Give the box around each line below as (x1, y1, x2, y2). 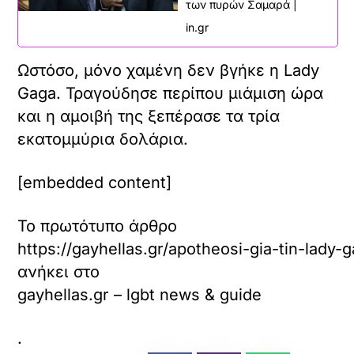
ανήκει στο (17, 262, 100, 281)
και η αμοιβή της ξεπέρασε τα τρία (17, 106, 281, 126)
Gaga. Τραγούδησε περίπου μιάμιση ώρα (17, 83, 324, 103)
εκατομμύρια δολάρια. (17, 129, 189, 149)
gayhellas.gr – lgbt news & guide (17, 284, 262, 304)
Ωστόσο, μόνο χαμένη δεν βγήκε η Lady (17, 60, 320, 80)
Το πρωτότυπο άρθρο (17, 216, 178, 235)
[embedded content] (17, 172, 172, 192)
